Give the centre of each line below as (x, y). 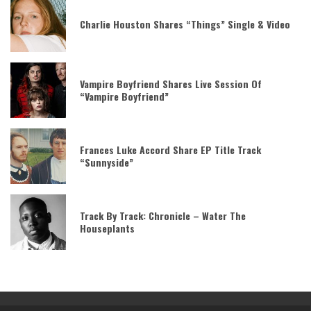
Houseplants (107, 228)
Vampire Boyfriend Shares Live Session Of (171, 83)
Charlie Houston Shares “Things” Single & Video (185, 24)
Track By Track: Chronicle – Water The (163, 215)
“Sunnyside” (107, 162)
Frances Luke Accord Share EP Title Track (170, 149)
